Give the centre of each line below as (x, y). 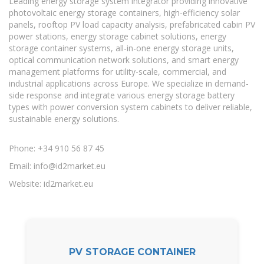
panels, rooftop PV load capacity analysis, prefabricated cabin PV (132, 25)
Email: (21, 166)
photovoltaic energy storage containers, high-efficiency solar (124, 13)
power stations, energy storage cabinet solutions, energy (118, 37)
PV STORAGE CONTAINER (132, 252)
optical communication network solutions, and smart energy (124, 60)
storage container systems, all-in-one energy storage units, (121, 48)
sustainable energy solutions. (64, 119)
